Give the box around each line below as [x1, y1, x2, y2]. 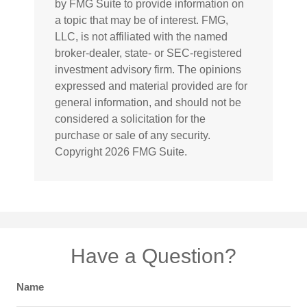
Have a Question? [71, 244, 236, 267]
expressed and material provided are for [55, 79, 247, 92]
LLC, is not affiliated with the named [55, 30, 228, 42]
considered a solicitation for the [55, 112, 206, 125]
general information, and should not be [55, 96, 241, 108]
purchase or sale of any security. [55, 129, 210, 141]
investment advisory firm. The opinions [55, 63, 241, 75]
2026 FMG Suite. [105, 145, 187, 158]
